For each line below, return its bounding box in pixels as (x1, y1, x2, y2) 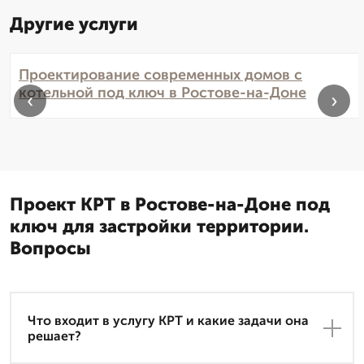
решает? (28, 327, 81, 344)
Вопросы (10, 237, 91, 260)
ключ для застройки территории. (10, 215, 309, 238)
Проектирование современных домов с (19, 66, 302, 84)
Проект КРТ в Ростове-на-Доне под (10, 193, 330, 216)
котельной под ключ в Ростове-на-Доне (19, 84, 306, 102)
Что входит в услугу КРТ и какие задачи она (28, 312, 309, 328)
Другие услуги (10, 13, 138, 36)
